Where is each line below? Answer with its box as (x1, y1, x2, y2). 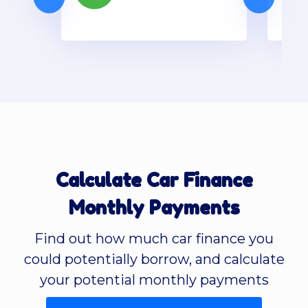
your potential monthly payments (39, 271, 269, 288)
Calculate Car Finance (55, 168, 253, 191)
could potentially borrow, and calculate (23, 250, 285, 267)
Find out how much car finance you (34, 230, 274, 247)
